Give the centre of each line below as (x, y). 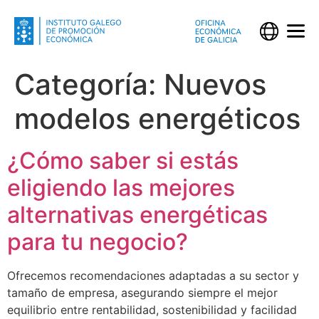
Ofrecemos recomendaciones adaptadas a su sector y (153, 276)
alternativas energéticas (137, 215)
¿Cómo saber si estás (123, 161)
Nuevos (215, 84)
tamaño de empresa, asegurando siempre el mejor (142, 293)
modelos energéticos (157, 119)
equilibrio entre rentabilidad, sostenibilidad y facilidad (152, 310)
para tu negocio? (98, 242)
